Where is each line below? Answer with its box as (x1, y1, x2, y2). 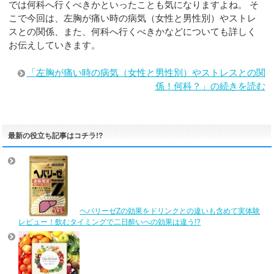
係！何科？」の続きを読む (155, 80, 265, 91)
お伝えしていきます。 (9, 40, 101, 51)
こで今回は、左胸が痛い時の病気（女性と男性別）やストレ (9, 13, 257, 24)
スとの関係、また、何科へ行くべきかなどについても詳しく (9, 26, 257, 37)
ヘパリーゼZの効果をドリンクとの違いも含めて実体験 (80, 206, 261, 215)
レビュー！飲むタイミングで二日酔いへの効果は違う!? (18, 217, 201, 226)
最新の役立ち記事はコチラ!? (7, 131, 103, 140)
